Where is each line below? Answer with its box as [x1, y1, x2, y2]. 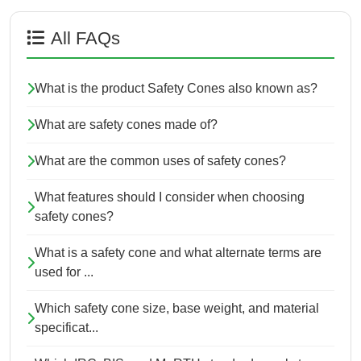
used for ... [35, 265, 93, 280]
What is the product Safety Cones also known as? [35, 81, 317, 96]
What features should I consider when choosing [35, 190, 305, 205]
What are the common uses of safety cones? [35, 154, 286, 168]
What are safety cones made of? [35, 118, 218, 132]
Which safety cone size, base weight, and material [35, 301, 319, 316]
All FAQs [51, 28, 120, 49]
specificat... [35, 321, 98, 335]
